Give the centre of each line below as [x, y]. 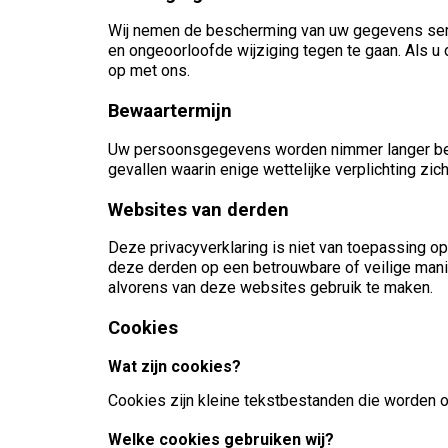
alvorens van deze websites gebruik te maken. [270, 288]
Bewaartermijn [170, 111]
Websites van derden [198, 209]
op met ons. [149, 71]
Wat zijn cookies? [174, 367]
